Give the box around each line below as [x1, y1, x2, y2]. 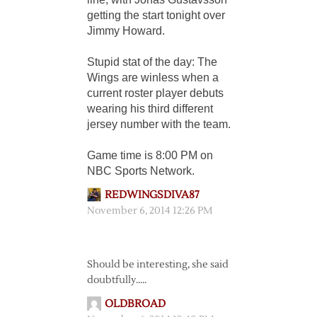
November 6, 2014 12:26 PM [86, 204, 212, 217]
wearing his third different [86, 103, 213, 115]
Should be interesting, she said [86, 258, 229, 271]
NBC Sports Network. [86, 165, 195, 177]
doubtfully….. [86, 274, 146, 287]
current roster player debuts [86, 87, 224, 99]
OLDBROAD [104, 297, 166, 311]
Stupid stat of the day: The [86, 56, 217, 68]
